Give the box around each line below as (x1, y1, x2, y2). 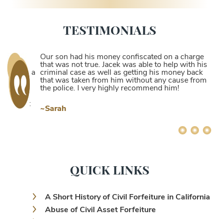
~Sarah (29, 103, 56, 114)
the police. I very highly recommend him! (29, 83, 169, 94)
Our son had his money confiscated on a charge (29, 51, 194, 63)
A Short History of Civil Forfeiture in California (44, 181, 210, 192)
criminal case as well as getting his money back (29, 67, 193, 78)
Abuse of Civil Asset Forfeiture (44, 194, 156, 205)
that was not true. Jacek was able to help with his (29, 59, 197, 70)
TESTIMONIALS (63, 22, 156, 38)
